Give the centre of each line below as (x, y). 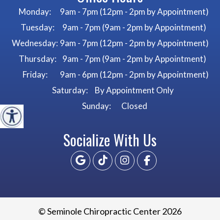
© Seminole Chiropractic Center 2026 (110, 211)
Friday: (35, 74)
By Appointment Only (133, 90)
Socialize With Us (110, 140)
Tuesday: (37, 27)
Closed (133, 106)
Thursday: (37, 59)
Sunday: (96, 106)
